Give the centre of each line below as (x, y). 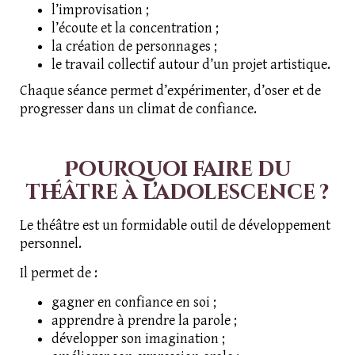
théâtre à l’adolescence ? (177, 193)
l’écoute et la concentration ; (135, 29)
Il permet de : (59, 273)
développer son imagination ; (138, 339)
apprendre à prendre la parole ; (144, 321)
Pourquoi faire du (177, 170)
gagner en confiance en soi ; (134, 303)
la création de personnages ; (134, 47)
